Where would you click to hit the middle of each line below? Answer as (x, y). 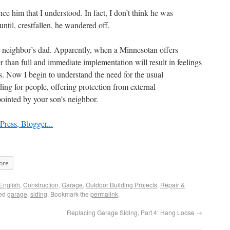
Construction (41, 185)
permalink (104, 194)
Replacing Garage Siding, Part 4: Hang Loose (131, 212)
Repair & (172, 185)
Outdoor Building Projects (121, 185)
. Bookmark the (69, 194)
